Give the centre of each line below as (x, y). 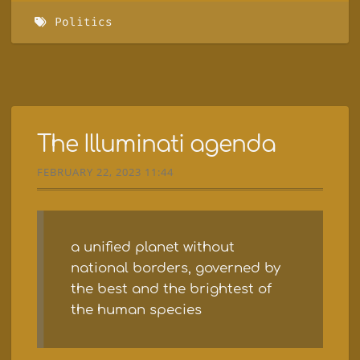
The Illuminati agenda (156, 144)
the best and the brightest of (171, 289)
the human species (136, 310)
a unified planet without (152, 247)
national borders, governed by (175, 268)
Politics (83, 22)
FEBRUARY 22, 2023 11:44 (105, 172)
